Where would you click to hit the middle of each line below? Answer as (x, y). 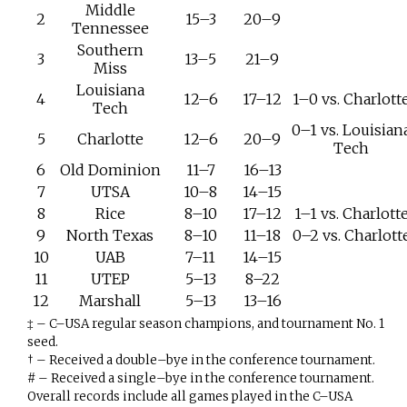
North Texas (110, 235)
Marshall (110, 300)
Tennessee (110, 28)
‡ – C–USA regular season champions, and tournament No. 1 (205, 323)
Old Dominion (110, 169)
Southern (110, 50)
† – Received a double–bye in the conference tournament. (201, 360)
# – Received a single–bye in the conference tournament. (200, 378)
